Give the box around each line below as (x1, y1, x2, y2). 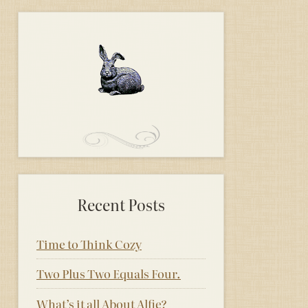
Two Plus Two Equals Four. (36, 265, 181, 283)
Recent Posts (77, 193, 165, 216)
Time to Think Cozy (36, 234, 142, 252)
